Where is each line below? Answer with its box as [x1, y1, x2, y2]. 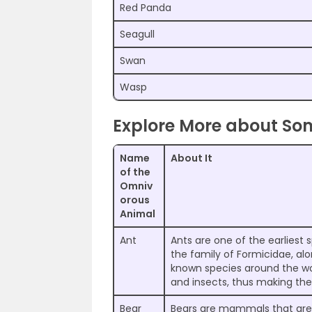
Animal [120, 207, 155, 221]
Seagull [120, 27, 155, 42]
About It [171, 151, 212, 166]
